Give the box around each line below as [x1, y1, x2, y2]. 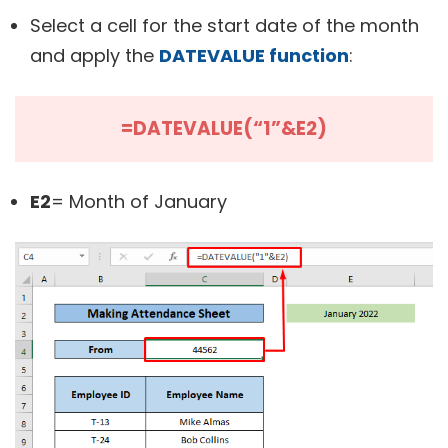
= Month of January [51, 188, 227, 214]
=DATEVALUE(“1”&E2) [121, 114, 327, 142]
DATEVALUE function [159, 42, 349, 68]
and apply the [30, 42, 159, 68]
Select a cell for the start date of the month [30, 12, 419, 38]
